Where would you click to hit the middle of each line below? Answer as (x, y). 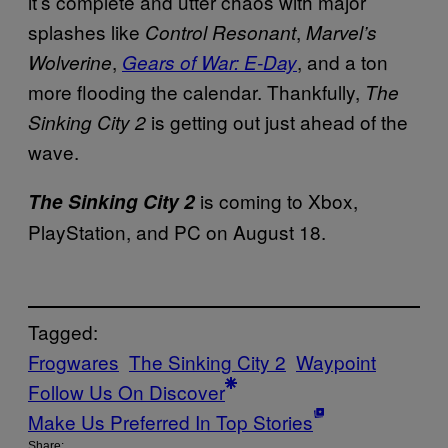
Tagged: (63, 332)
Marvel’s (341, 31)
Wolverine (70, 61)
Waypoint (336, 362)
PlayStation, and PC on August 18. (177, 231)
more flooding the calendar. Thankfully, (196, 91)
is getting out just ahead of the (277, 121)
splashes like (86, 31)
